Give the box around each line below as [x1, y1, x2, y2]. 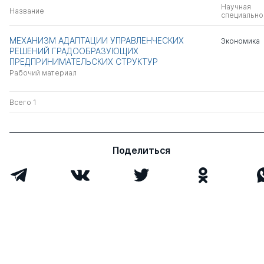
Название [9, 6, 44, 15]
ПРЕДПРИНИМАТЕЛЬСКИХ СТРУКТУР [9, 57, 158, 67]
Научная [220, 2, 251, 11]
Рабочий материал [9, 68, 77, 77]
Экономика [220, 37, 260, 45]
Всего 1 [9, 98, 37, 107]
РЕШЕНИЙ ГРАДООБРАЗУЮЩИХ [9, 46, 138, 56]
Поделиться [112, 144, 171, 156]
